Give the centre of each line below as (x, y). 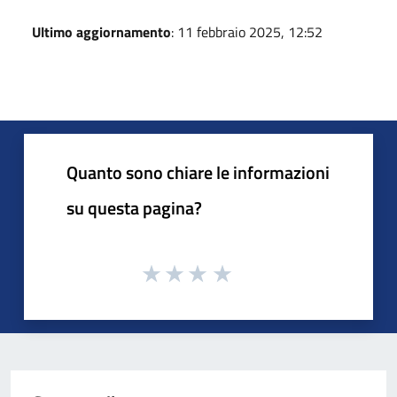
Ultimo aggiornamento (101, 31)
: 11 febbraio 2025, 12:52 (247, 31)
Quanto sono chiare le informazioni (198, 172)
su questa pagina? (134, 207)
